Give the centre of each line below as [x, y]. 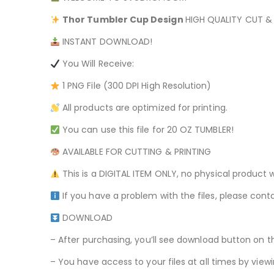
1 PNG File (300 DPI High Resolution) [135, 86]
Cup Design [155, 20]
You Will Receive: [97, 64]
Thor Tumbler [95, 20]
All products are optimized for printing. [143, 108]
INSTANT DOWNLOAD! [106, 42]
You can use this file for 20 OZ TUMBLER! [146, 130]
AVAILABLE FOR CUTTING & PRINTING [135, 152]
